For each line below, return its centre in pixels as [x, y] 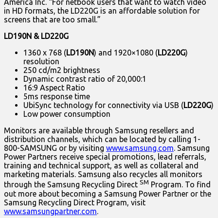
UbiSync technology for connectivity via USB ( [103, 105]
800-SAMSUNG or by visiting [55, 148]
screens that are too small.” [52, 20]
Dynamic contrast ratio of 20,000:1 [85, 79]
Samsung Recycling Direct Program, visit [75, 202]
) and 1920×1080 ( [126, 53]
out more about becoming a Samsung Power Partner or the [108, 193]
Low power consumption [67, 114]
